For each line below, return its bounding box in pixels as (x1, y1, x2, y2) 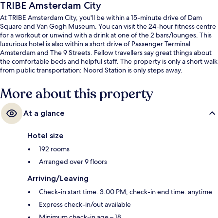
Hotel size (27, 130, 64, 140)
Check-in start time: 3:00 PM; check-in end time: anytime (39, 187, 212, 196)
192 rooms (39, 144, 70, 153)
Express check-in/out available (39, 200, 131, 209)
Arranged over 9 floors (39, 157, 107, 166)
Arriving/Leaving (27, 173, 89, 183)
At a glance (23, 108, 65, 118)
